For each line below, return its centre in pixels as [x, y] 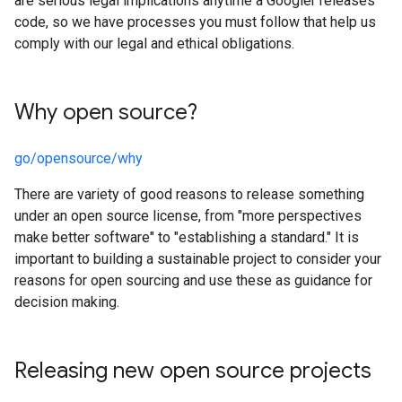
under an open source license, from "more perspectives [188, 216]
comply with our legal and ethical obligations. [154, 44]
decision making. [67, 302]
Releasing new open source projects [193, 371]
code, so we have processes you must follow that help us [195, 22]
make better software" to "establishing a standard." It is [187, 237]
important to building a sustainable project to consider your [198, 259]
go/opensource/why [79, 158]
